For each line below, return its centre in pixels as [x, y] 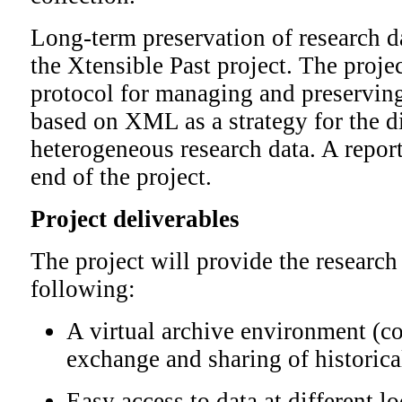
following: [83, 289]
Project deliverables [135, 219]
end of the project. [121, 177]
